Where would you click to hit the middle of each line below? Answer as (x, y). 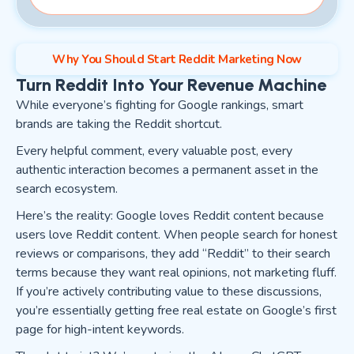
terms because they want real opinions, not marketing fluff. (176, 273)
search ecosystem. (67, 189)
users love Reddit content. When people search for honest (177, 235)
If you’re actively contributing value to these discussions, (169, 292)
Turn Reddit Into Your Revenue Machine (171, 85)
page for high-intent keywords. (100, 330)
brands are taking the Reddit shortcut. (119, 124)
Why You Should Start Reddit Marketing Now (177, 59)
